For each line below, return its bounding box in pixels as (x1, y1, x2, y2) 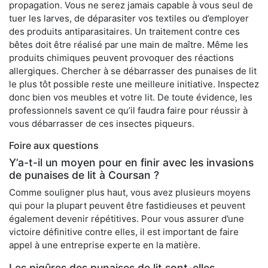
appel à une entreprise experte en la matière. (9, 239, 200, 251)
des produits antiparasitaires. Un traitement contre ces (9, 26, 240, 38)
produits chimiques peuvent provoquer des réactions (9, 52, 234, 64)
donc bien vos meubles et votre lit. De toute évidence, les (9, 92, 252, 103)
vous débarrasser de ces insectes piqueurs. (9, 118, 194, 130)
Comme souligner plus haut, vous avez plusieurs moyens (9, 187, 251, 199)
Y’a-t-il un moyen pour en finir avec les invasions (9, 156, 254, 169)
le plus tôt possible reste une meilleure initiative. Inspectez (9, 78, 259, 90)
